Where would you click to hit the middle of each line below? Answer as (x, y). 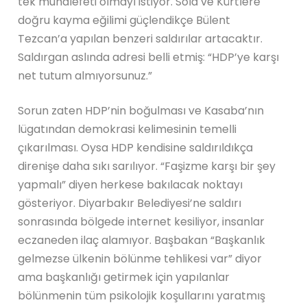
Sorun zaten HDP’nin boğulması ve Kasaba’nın (141, 110)
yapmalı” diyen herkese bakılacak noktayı (131, 184)
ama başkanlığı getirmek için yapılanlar (124, 277)
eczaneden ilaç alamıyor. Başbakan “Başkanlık (142, 240)
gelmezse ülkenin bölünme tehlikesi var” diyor (140, 258)
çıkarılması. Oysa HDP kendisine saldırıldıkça (136, 147)
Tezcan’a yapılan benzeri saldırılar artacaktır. (140, 38)
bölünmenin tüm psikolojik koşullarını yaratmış (142, 295)
